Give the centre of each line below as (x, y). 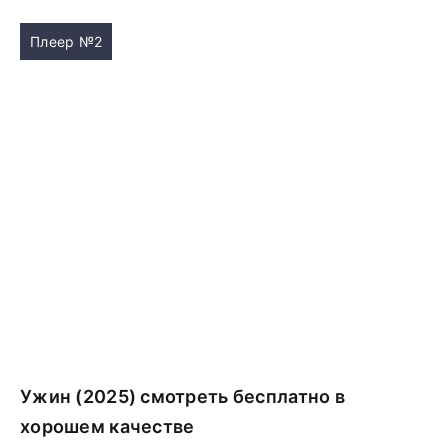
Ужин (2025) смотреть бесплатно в (182, 396)
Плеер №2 (66, 41)
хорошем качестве (107, 426)
